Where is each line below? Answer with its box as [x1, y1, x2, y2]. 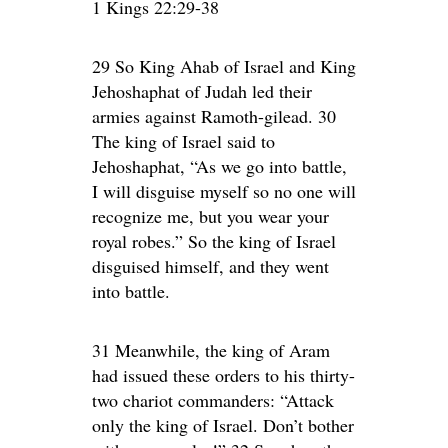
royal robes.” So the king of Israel [92, 229, 336, 253]
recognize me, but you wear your [92, 204, 329, 228]
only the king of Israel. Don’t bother [92, 413, 354, 437]
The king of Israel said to [92, 129, 275, 153]
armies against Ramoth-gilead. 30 [92, 104, 336, 128]
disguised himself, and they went [92, 254, 329, 278]
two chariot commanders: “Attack [92, 388, 334, 412]
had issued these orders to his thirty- [92, 363, 355, 387]
